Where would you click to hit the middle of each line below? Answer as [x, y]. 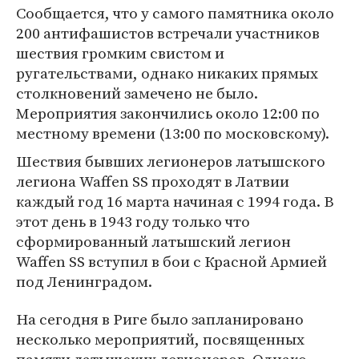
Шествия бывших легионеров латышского [171, 161]
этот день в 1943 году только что [133, 221]
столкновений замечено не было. [137, 93]
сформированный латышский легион [153, 241]
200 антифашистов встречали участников [168, 33]
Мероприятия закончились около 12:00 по [168, 113]
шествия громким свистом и [120, 53]
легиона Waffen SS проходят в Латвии [153, 181]
